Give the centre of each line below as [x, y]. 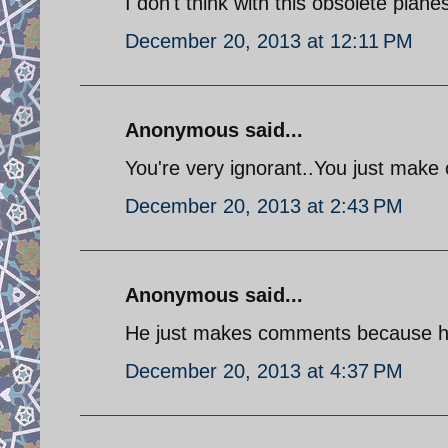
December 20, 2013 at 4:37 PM [264, 370]
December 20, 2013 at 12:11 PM [269, 40]
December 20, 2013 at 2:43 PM [264, 205]
